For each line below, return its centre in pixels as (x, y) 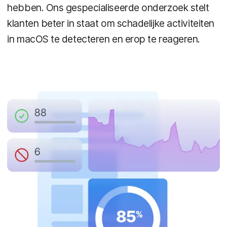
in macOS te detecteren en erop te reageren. (104, 39)
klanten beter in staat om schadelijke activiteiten (111, 23)
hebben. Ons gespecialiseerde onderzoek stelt (108, 7)
